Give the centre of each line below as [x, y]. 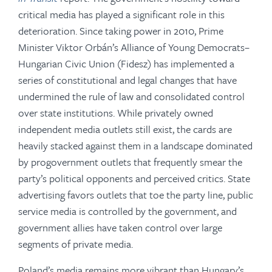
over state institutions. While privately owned [116, 113]
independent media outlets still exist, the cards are [125, 129]
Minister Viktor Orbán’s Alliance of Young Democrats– [134, 47]
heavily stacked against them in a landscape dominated [135, 145]
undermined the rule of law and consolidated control [131, 96]
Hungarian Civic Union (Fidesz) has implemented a [126, 63]
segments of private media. [76, 244]
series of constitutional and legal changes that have [127, 80]
